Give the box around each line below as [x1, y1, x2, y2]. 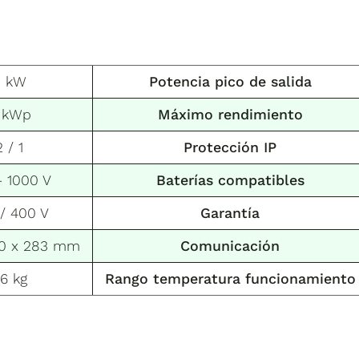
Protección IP [184, 138, 276, 155]
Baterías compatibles [155, 171, 305, 188]
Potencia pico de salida [148, 72, 312, 90]
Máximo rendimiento [157, 105, 303, 123]
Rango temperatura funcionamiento [104, 269, 356, 287]
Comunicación [180, 236, 280, 254]
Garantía [200, 204, 260, 221]
